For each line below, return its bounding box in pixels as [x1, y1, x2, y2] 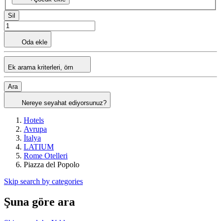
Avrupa [24, 124, 47, 133]
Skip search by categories [4, 177, 83, 185]
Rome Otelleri [24, 151, 68, 160]
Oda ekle [22, 38, 47, 46]
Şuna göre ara [4, 195, 75, 209]
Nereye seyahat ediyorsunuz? [22, 99, 107, 107]
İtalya [24, 133, 41, 142]
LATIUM [24, 142, 54, 151]
